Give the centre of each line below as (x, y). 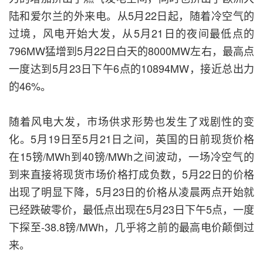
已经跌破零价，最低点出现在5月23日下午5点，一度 (131, 209)
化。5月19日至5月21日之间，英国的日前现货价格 (131, 139)
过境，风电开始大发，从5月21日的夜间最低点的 (131, 33)
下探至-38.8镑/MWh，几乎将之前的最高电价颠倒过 (131, 227)
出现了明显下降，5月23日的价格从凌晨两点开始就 (131, 192)
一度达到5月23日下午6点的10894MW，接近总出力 (131, 68)
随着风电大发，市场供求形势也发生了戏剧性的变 (131, 121)
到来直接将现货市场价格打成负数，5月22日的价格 (131, 174)
